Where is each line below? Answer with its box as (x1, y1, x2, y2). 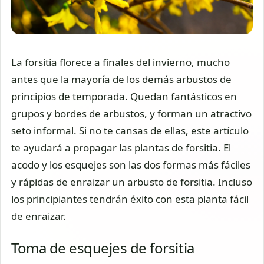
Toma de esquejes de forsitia (11, 237, 194, 258)
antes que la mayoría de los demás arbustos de (11, 72, 232, 87)
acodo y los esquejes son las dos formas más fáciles (11, 158, 250, 172)
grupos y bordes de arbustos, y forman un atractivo (11, 107, 252, 121)
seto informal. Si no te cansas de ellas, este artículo (11, 124, 249, 138)
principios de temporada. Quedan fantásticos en (11, 90, 237, 104)
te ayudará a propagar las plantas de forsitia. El (11, 141, 231, 155)
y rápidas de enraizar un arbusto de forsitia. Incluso (11, 175, 252, 189)
